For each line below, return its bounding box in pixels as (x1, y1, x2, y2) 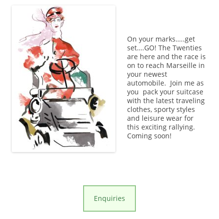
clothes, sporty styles (127, 105, 195, 114)
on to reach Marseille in (127, 61, 205, 70)
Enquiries (94, 193, 125, 203)
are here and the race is (127, 52, 206, 62)
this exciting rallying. (127, 122, 195, 132)
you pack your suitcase (127, 87, 203, 97)
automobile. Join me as (127, 78, 204, 88)
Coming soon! (127, 131, 172, 141)
